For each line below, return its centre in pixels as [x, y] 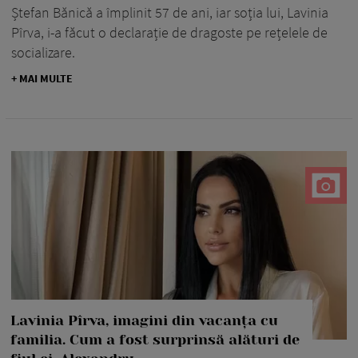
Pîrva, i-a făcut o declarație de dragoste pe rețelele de [169, 32]
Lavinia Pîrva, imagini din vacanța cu [144, 321]
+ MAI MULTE [42, 78]
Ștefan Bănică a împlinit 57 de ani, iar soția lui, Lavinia [170, 12]
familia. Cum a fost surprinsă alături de [155, 340]
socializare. [43, 52]
